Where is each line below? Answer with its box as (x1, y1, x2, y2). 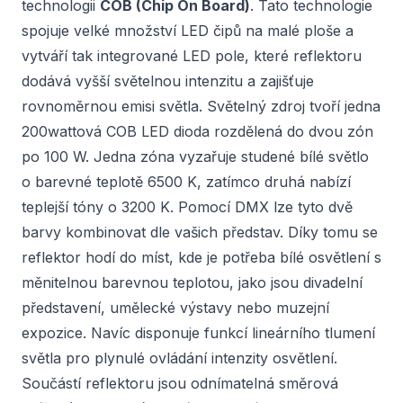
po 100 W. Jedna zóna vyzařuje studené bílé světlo (22, 148, 369, 166)
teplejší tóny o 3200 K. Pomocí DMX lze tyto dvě (22, 198, 353, 216)
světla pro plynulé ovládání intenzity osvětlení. (22, 349, 337, 367)
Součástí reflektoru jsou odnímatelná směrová (22, 374, 338, 392)
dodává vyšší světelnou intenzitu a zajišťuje (22, 72, 314, 90)
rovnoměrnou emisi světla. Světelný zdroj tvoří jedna (22, 97, 381, 115)
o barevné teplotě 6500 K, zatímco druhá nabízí (22, 173, 351, 191)
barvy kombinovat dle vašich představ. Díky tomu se (22, 223, 378, 241)
